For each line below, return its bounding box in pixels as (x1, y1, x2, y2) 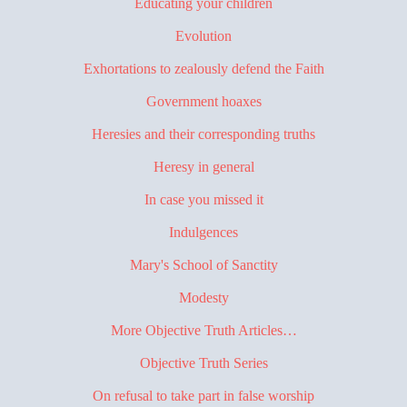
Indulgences (169, 223, 238, 240)
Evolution (175, 27, 232, 44)
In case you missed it (144, 191, 263, 207)
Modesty (178, 289, 229, 305)
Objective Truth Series (139, 354, 268, 371)
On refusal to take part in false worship (93, 387, 314, 403)
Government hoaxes (145, 93, 262, 109)
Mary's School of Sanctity (129, 256, 278, 273)
